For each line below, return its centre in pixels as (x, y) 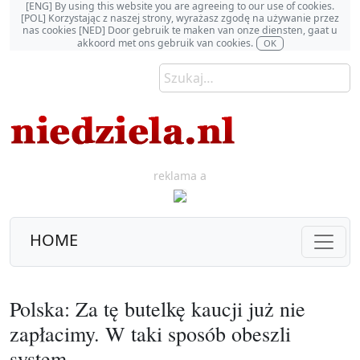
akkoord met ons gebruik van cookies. (165, 43)
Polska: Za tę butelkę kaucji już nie (157, 309)
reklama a (180, 176)
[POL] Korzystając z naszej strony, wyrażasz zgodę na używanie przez (180, 18)
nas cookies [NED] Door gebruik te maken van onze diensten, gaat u (180, 30)
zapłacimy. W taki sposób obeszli (150, 333)
